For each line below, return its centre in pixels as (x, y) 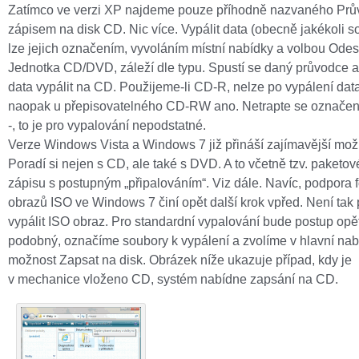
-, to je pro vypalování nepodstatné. (107, 125)
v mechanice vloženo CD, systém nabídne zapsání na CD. (173, 279)
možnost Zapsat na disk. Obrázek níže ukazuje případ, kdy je (180, 260)
